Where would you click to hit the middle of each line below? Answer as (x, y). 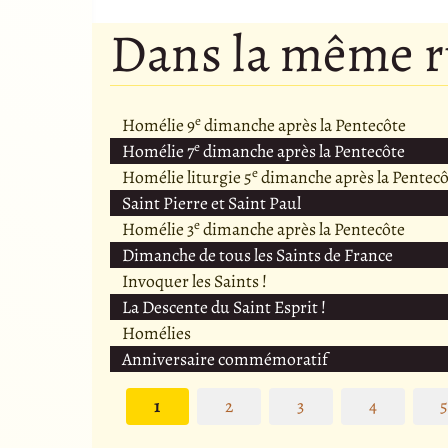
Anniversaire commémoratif (224, 359)
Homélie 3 (157, 229)
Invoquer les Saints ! (194, 281)
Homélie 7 (157, 151)
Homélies (156, 333)
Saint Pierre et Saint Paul (211, 203)
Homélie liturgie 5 (186, 177)
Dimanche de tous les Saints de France (257, 255)
